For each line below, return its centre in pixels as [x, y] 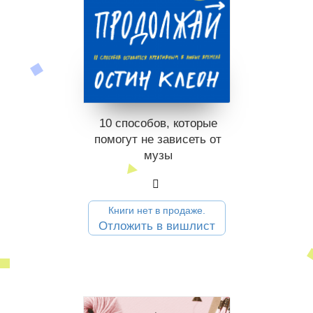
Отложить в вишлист [157, 226]
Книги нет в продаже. [157, 211]
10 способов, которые [158, 124]
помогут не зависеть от [158, 140]
